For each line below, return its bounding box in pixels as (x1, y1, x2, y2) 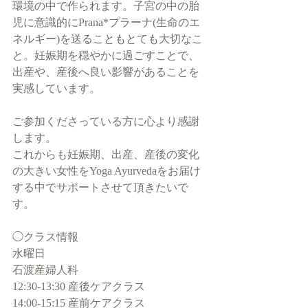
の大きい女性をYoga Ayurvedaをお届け (12, 165, 201, 177)
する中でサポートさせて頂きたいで (12, 181, 188, 193)
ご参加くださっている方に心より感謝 (12, 115, 199, 127)
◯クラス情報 (12, 231, 78, 243)
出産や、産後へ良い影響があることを (12, 66, 199, 78)
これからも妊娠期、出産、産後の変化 (12, 148, 199, 160)
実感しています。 (12, 82, 100, 94)
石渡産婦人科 (12, 264, 78, 276)
